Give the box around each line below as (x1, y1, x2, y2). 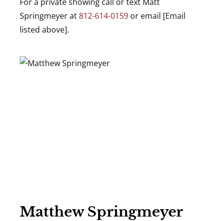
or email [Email (128, 10, 185, 21)
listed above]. (20, 24, 69, 35)
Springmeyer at (20, 10, 79, 21)
